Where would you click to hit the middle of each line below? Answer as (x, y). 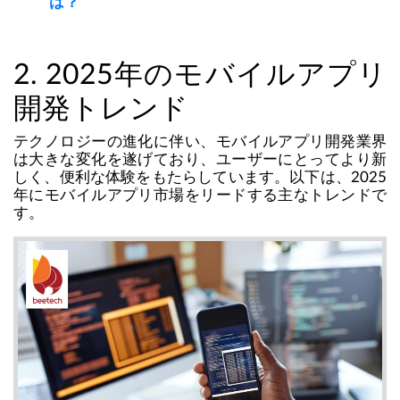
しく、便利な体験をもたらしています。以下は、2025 (200, 178)
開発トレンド (101, 109)
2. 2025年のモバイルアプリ (200, 75)
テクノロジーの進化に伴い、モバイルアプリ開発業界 (200, 142)
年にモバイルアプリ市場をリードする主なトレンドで (200, 196)
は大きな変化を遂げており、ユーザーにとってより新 (200, 160)
